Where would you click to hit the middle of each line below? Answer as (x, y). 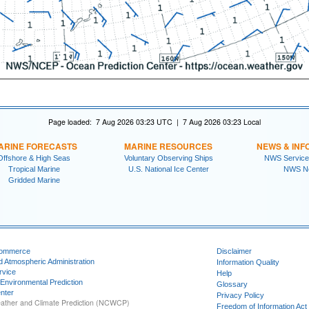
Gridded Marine (34, 180)
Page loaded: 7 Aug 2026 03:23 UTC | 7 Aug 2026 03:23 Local (154, 121)
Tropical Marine (34, 169)
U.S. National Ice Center (168, 169)
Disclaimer (234, 251)
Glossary (232, 285)
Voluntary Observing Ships (168, 158)
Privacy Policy (240, 296)
